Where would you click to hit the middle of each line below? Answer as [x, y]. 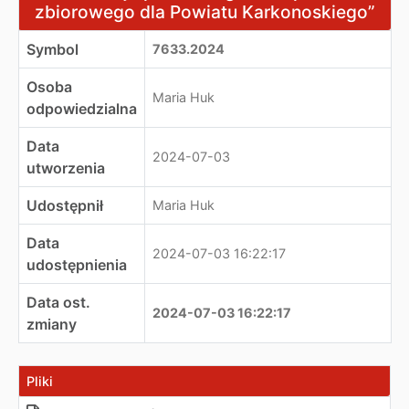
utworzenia [66, 168]
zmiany [52, 324]
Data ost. [58, 302]
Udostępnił [65, 205]
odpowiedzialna [82, 109]
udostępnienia [77, 265]
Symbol [52, 49]
